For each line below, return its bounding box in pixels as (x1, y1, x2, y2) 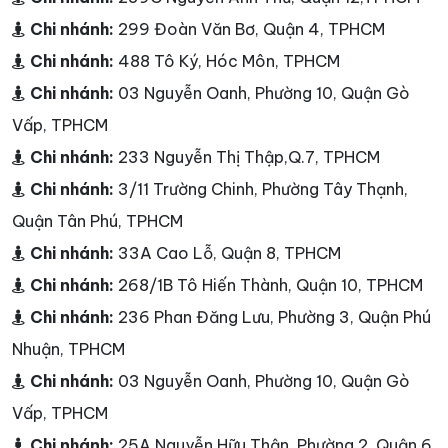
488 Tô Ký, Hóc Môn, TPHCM (118, 50, 340, 71)
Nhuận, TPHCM (12, 338, 125, 359)
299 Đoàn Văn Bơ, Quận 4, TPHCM (118, 18, 385, 39)
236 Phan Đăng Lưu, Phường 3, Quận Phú (118, 306, 431, 327)
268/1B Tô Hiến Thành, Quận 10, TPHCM (118, 274, 423, 295)
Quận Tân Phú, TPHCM (12, 210, 183, 231)
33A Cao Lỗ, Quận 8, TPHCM (118, 242, 341, 263)
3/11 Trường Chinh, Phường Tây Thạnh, (118, 178, 408, 199)
